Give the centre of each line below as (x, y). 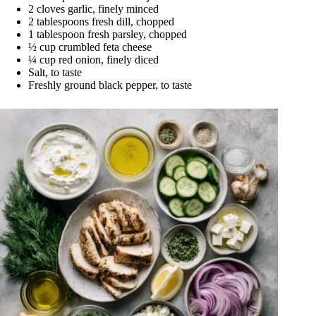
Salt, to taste (55, 72)
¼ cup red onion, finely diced (93, 59)
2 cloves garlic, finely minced (93, 8)
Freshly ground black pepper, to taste (110, 85)
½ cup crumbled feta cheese (90, 47)
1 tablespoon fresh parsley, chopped (108, 34)
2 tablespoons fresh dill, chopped (101, 21)
